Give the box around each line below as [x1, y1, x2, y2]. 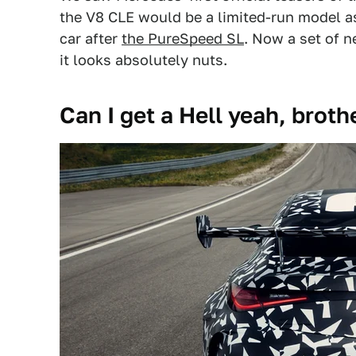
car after [60, 30, 122, 47]
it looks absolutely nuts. [60, 52, 227, 68]
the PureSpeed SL [122, 30, 244, 47]
